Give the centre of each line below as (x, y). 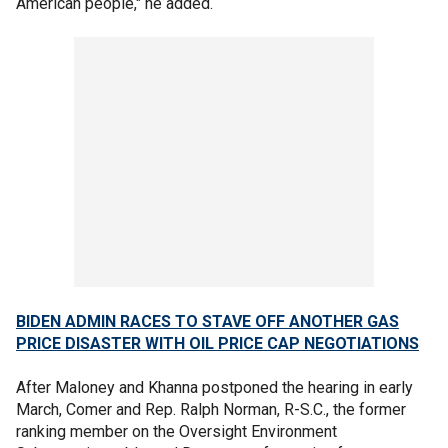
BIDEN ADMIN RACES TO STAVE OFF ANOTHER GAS (207, 321)
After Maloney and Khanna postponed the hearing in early (214, 387)
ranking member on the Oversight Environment (176, 431)
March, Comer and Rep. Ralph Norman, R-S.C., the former (211, 409)
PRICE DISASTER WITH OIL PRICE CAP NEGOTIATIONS (217, 343)
